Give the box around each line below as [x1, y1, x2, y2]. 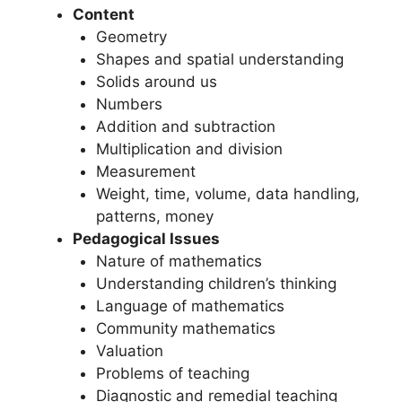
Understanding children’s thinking [95, 275, 336, 293]
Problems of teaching [95, 364, 249, 383]
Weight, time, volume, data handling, [95, 185, 360, 204]
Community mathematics [95, 319, 275, 338]
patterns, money [95, 207, 214, 226]
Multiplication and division [95, 140, 283, 159]
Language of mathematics [95, 297, 284, 316]
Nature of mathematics [95, 252, 262, 271]
